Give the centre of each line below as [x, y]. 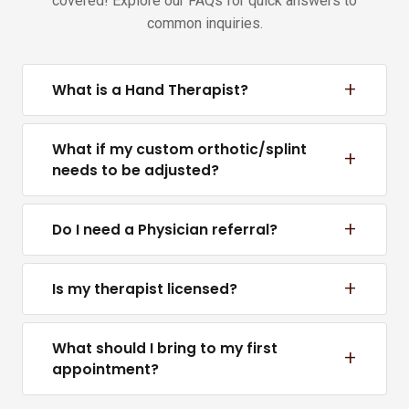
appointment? [105, 370]
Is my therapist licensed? [145, 289]
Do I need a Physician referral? [165, 230]
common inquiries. [204, 24]
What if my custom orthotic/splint [179, 150]
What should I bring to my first [165, 349]
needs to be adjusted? [136, 171]
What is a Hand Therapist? [150, 90]
